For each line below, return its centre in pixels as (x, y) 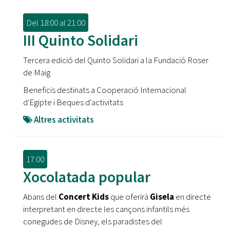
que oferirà (129, 197)
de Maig (37, 72)
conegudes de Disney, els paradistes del (93, 221)
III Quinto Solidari (81, 40)
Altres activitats (64, 120)
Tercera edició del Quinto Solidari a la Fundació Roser (116, 60)
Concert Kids (84, 197)
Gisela (163, 197)
